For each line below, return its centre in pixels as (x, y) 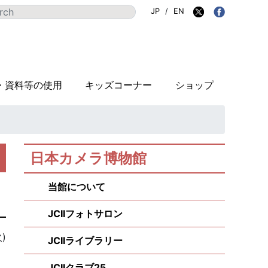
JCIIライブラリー (85, 240)
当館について (77, 187)
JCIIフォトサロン (85, 214)
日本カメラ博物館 (88, 158)
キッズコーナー (119, 85)
